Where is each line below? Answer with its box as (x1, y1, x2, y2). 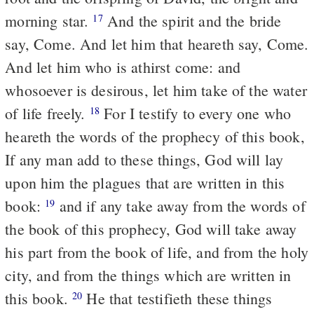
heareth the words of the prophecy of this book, (5, 125, 305, 146)
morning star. (5, 10, 93, 31)
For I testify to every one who (100, 102, 292, 123)
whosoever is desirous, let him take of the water (5, 79, 307, 100)
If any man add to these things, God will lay (5, 149, 284, 170)
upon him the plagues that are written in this (5, 172, 285, 193)
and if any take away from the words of (55, 195, 306, 216)
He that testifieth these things (82, 287, 273, 308)
